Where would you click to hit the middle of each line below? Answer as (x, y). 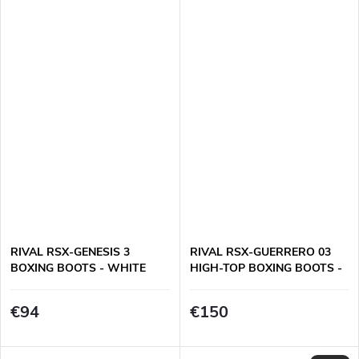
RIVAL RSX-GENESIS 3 (70, 252)
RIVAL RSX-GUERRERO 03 (260, 252)
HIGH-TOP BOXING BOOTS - (266, 268)
